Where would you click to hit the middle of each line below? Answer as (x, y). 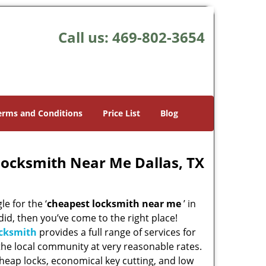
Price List (121, 113)
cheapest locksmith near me (114, 204)
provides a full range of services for (116, 232)
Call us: (85, 37)
